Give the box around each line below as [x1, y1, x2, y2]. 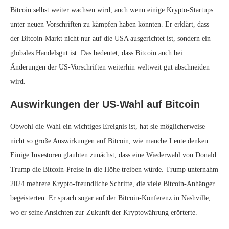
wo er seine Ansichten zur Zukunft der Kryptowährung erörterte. [10, 209, 197, 216]
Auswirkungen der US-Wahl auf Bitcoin [10, 99, 200, 110]
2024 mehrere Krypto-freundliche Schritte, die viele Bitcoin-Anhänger [10, 180, 215, 188]
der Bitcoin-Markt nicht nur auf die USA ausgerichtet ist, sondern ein [10, 35, 211, 42]
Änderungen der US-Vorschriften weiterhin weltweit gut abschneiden [10, 63, 210, 71]
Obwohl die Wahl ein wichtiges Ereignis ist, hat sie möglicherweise [10, 123, 205, 130]
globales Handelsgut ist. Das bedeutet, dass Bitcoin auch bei [10, 49, 182, 57]
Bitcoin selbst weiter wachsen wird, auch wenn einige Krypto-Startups [10, 6, 213, 14]
